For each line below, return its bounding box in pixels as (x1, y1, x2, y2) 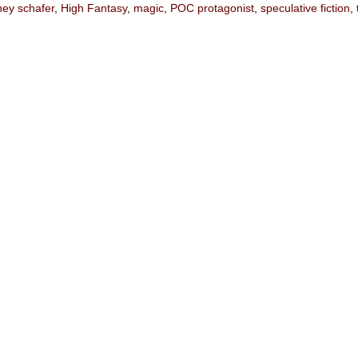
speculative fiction (261, 2, 350, 14)
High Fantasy (61, 2, 127, 14)
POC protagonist (170, 2, 254, 14)
